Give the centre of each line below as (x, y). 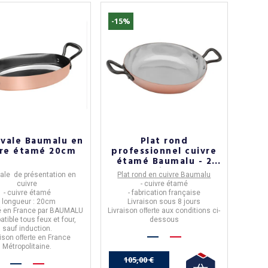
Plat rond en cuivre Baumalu (164, 175)
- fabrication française (164, 193)
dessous (164, 220)
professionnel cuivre (164, 152)
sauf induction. (27, 229)
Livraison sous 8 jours (164, 202)
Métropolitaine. (27, 247)
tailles (164, 172)
